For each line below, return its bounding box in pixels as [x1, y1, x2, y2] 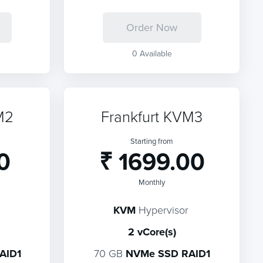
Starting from [130, 136, 174, 146]
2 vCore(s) [127, 224, 176, 240]
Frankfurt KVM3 [101, 106, 203, 127]
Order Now [126, 20, 178, 35]
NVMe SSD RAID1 [125, 246, 210, 261]
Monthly [139, 177, 166, 187]
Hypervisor [135, 203, 188, 217]
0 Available [131, 48, 172, 59]
